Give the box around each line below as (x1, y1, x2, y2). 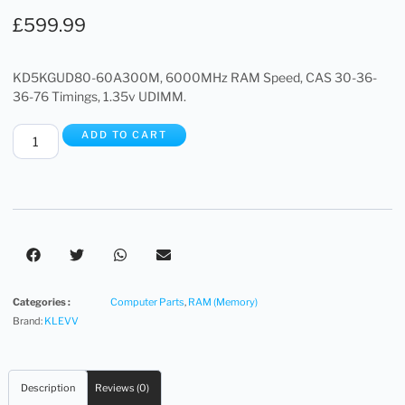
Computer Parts (110, 296, 184, 309)
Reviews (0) (94, 381, 149, 395)
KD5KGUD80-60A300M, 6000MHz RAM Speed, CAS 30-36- (13, 70, 377, 86)
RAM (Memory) (188, 296, 258, 309)
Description (21, 381, 76, 395)
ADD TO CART (80, 128, 167, 142)
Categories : (13, 296, 71, 309)
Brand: (13, 315, 44, 328)
